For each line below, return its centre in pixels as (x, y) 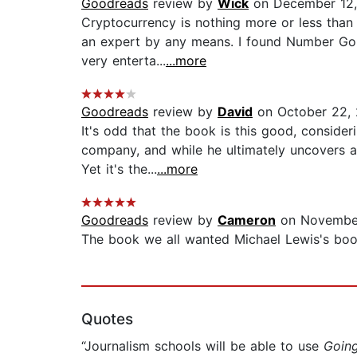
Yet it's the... (119, 169)
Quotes (107, 320)
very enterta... (124, 61)
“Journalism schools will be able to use (202, 346)
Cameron (247, 220)
